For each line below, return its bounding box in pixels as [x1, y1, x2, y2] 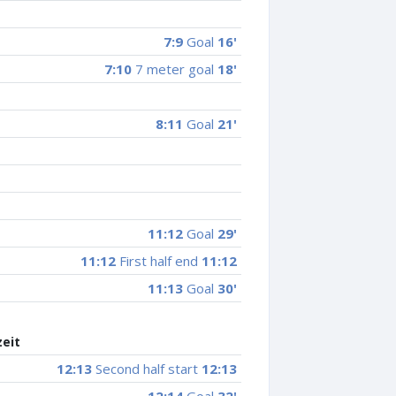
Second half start [92, 360, 202, 377]
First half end [116, 252, 202, 270]
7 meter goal [132, 60, 218, 78]
